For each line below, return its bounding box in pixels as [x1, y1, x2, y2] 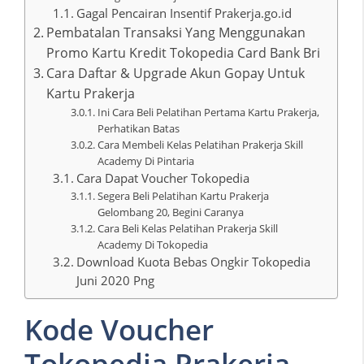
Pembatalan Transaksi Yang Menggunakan [46, 23, 306, 41]
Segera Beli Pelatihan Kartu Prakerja [97, 188, 269, 203]
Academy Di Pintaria [97, 153, 194, 168]
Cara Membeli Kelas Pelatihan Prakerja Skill [97, 136, 303, 152]
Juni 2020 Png [76, 271, 155, 288]
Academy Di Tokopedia [97, 236, 208, 252]
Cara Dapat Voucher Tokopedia [76, 169, 250, 186]
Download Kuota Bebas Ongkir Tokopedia [76, 253, 311, 270]
